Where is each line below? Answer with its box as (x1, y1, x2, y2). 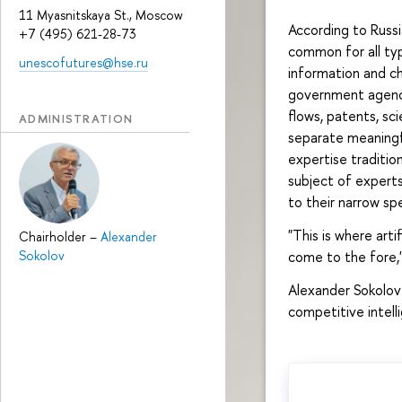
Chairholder (19, 227, 90, 245)
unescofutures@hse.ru (19, 54, 148, 72)
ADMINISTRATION (19, 110, 134, 127)
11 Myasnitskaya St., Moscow (19, 6, 183, 24)
